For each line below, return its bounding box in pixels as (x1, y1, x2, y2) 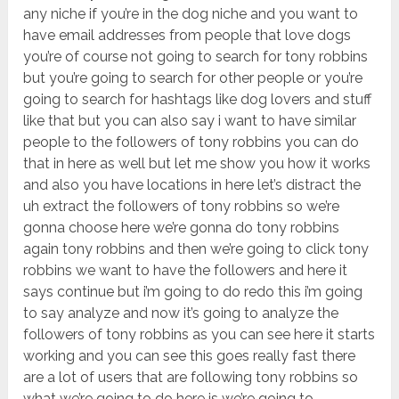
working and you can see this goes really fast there (23, 347, 356, 365)
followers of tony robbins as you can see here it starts (23, 326, 376, 344)
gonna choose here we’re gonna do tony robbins (23, 219, 340, 237)
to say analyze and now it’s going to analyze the (23, 305, 339, 322)
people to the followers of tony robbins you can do (23, 134, 360, 151)
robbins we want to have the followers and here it (23, 262, 348, 280)
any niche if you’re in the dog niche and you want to (23, 5, 359, 23)
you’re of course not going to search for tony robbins (23, 48, 369, 66)
